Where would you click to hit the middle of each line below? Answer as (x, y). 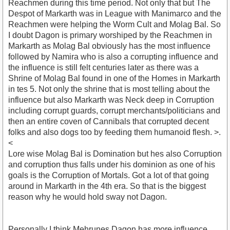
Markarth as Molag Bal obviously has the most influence (109, 46)
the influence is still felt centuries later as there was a (103, 67)
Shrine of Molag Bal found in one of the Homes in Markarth (114, 78)
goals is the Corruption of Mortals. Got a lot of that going (109, 175)
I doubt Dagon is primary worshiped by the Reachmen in (110, 35)
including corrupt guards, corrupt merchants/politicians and (114, 110)
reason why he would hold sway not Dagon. (88, 197)
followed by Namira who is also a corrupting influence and (113, 56)
